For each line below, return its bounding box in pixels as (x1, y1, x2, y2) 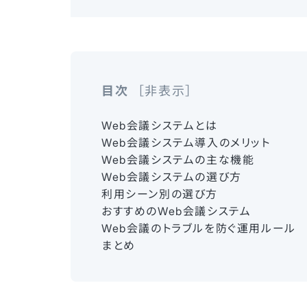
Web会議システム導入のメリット (101, 136, 271, 150)
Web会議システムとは (101, 119, 218, 133)
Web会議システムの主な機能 (101, 153, 255, 167)
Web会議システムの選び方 (101, 171, 242, 184)
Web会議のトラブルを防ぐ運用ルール (101, 222, 296, 236)
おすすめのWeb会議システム (101, 205, 251, 219)
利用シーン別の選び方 (101, 188, 219, 201)
